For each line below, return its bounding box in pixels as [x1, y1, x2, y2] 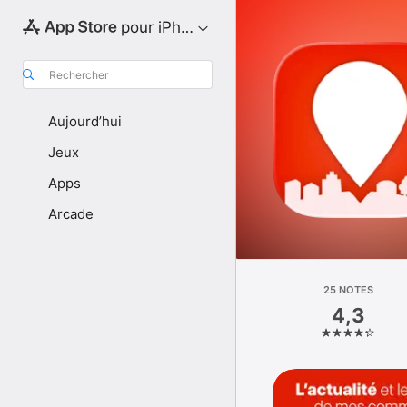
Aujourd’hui [48, 113, 122, 130]
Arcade [48, 205, 94, 223]
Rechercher [49, 67, 108, 82]
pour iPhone [120, 18, 208, 36]
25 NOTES [323, 283, 374, 296]
